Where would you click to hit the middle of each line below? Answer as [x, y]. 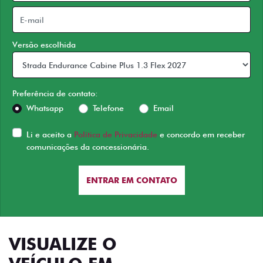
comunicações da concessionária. [88, 147]
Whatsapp [45, 108]
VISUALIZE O [63, 244]
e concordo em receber [201, 134]
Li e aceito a [50, 134]
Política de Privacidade [116, 134]
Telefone [108, 108]
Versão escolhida [44, 45]
